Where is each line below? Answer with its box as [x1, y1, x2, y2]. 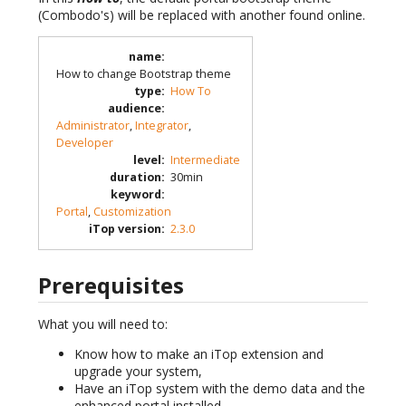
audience [107, 101, 161, 117]
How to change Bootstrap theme [55, 66, 231, 82]
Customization [92, 204, 171, 220]
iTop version [88, 221, 161, 237]
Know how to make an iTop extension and [74, 345, 324, 363]
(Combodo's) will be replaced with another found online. [38, 5, 365, 24]
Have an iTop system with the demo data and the [74, 380, 365, 398]
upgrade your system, [74, 362, 202, 381]
